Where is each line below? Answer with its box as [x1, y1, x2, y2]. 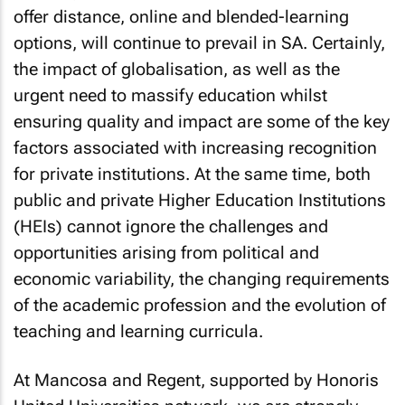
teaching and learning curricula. [14, 320, 263, 342]
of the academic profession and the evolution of [14, 294, 386, 316]
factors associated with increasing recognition [14, 137, 377, 158]
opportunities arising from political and [14, 241, 319, 263]
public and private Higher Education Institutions [14, 189, 386, 211]
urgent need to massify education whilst [14, 84, 327, 106]
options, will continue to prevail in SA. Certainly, [14, 32, 385, 53]
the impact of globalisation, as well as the [14, 58, 340, 80]
